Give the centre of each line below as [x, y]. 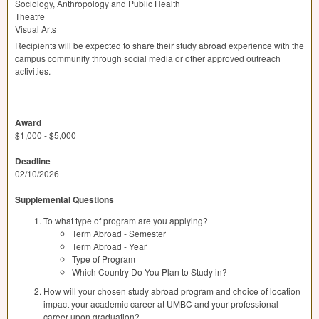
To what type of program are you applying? [126, 221]
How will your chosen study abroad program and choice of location [172, 291]
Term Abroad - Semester [119, 234]
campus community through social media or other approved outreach [148, 58]
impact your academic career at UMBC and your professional [161, 304]
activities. [33, 71]
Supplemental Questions [64, 200]
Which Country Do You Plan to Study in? [150, 272]
